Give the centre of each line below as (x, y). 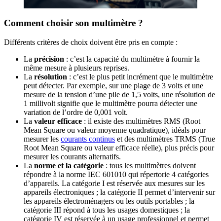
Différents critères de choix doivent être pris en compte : (91, 42)
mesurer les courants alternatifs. (72, 156)
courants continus (88, 139)
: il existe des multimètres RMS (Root (141, 121)
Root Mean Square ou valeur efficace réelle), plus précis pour (119, 147)
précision (49, 59)
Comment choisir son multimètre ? (74, 23)
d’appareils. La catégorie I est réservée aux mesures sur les (114, 183)
